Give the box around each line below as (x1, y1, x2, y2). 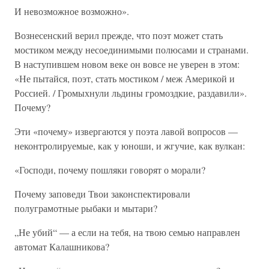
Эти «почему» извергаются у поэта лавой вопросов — (14, 125, 238, 138)
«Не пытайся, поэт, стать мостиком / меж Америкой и (14, 72, 235, 85)
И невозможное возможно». (14, 5, 129, 17)
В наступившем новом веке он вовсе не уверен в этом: (14, 58, 240, 70)
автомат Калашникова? (14, 240, 109, 253)
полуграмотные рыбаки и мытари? (14, 202, 157, 214)
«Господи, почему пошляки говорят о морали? (14, 163, 205, 176)
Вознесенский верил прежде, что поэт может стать (14, 29, 223, 41)
